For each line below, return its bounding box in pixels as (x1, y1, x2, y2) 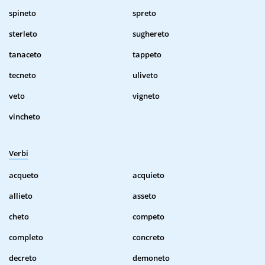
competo (132, 211, 164, 222)
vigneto (132, 91, 160, 102)
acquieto (132, 170, 164, 181)
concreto (132, 232, 164, 243)
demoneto (132, 253, 170, 264)
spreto (132, 8, 156, 19)
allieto (9, 190, 33, 202)
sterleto (9, 28, 37, 40)
